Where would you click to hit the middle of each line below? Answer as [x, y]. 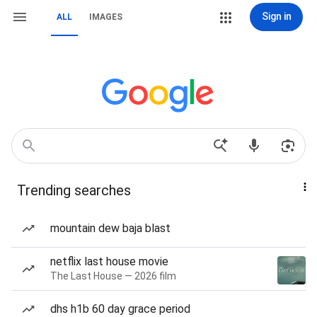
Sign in [276, 16]
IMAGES [106, 17]
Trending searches [74, 190]
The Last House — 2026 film [113, 276]
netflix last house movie [109, 261]
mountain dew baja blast [110, 228]
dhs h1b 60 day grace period [120, 309]
